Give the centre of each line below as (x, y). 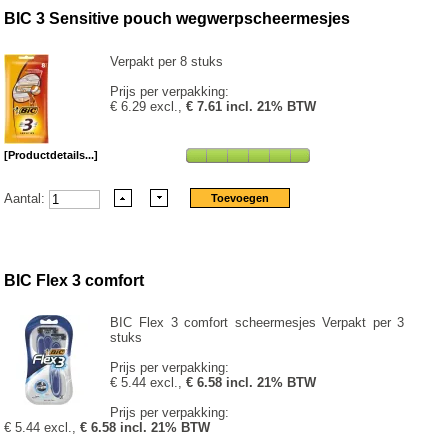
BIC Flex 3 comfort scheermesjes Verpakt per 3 (257, 323)
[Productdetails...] (51, 155)
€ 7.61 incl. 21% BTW (251, 107)
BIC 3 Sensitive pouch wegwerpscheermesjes (177, 19)
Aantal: (27, 198)
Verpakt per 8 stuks (167, 62)
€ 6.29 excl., (148, 107)
